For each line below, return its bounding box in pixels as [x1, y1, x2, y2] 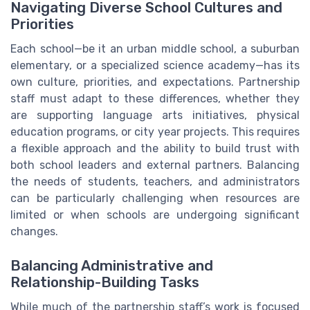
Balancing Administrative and [10, 257, 213, 274]
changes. [10, 225, 58, 239]
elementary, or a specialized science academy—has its [10, 59, 300, 73]
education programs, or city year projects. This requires [10, 125, 300, 139]
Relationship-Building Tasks [10, 273, 199, 291]
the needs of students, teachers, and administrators [10, 175, 300, 189]
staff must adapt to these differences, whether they [10, 92, 300, 106]
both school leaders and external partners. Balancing [10, 158, 300, 172]
